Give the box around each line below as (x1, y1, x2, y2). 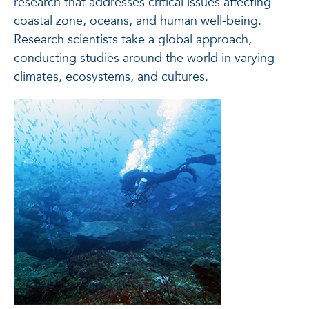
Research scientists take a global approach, (14, 31, 252, 48)
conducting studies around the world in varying (14, 50, 275, 67)
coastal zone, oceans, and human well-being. (14, 12, 261, 30)
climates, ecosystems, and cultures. (14, 68, 208, 86)
